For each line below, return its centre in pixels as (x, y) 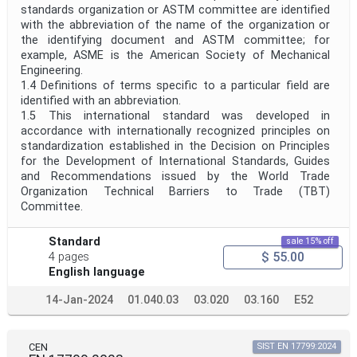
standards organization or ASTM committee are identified (175, 10)
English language (97, 273)
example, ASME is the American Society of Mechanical (175, 56)
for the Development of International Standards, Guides (175, 162)
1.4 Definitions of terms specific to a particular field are (175, 86)
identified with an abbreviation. (104, 101)
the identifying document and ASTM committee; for (175, 41)
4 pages (69, 257)
